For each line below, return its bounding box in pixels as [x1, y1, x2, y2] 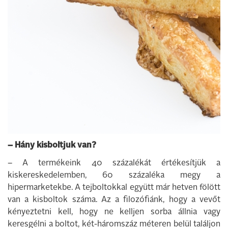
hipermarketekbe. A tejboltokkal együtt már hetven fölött [8, 184, 220, 192]
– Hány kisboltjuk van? [8, 141, 96, 150]
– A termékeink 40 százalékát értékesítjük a [8, 159, 220, 167]
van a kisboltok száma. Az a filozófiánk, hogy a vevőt [8, 196, 220, 204]
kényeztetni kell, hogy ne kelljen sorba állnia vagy [8, 208, 220, 216]
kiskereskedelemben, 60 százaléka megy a [8, 172, 220, 180]
